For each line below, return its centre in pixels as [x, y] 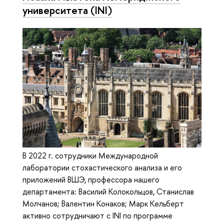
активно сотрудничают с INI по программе [97, 215]
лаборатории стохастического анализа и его [102, 167]
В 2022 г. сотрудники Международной [90, 155]
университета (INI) [67, 10]
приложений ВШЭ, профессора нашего [91, 179]
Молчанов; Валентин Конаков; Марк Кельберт [103, 203]
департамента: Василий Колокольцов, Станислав [108, 191]
